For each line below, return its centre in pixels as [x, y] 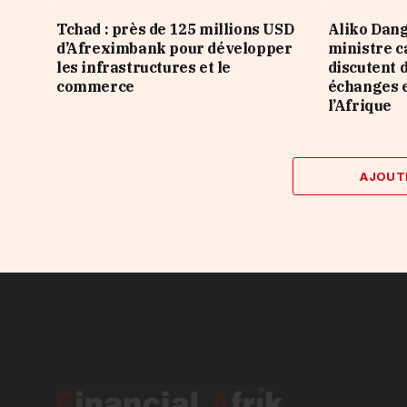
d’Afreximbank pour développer [174, 48]
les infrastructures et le [144, 67]
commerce [95, 86]
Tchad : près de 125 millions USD [175, 29]
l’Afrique [360, 105]
